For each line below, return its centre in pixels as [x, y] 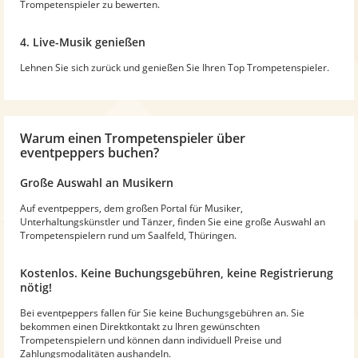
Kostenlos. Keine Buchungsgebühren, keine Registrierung [177, 272]
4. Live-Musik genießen [83, 42]
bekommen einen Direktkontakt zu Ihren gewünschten [140, 326]
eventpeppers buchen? [89, 152]
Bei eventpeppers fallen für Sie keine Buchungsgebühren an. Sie [162, 312]
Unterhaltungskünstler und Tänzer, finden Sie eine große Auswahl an [173, 221]
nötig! [36, 287]
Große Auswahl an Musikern [97, 182]
